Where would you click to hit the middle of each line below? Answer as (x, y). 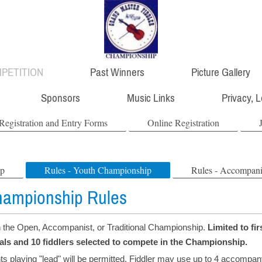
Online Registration (184, 123)
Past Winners (118, 72)
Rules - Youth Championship (98, 170)
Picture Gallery (221, 72)
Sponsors (61, 98)
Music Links (151, 98)
